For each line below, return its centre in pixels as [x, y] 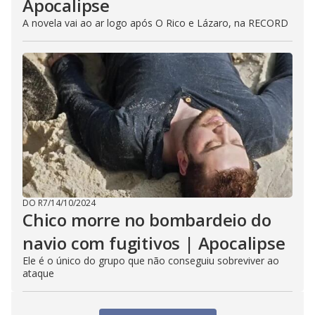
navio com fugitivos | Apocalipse [154, 243]
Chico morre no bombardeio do [147, 220]
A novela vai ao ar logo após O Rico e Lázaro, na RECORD [155, 23]
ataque [38, 273]
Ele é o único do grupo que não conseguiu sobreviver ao [151, 261]
